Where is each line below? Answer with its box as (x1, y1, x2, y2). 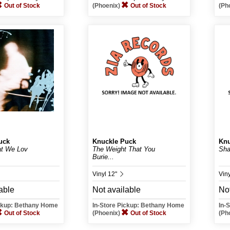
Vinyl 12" (92, 170, 119, 178)
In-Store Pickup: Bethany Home (92, 202, 184, 209)
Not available (92, 185, 141, 194)
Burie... (92, 153, 114, 161)
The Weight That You (92, 145, 155, 153)
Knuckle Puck (92, 138, 136, 145)
